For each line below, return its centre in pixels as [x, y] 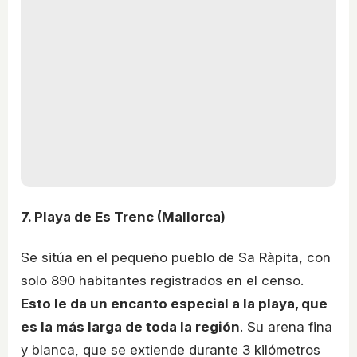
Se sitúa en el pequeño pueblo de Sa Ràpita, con [176, 258]
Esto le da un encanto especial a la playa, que [174, 304]
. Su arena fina [286, 327]
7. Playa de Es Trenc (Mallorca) [123, 216]
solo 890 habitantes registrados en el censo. [162, 281]
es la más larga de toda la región [130, 327]
